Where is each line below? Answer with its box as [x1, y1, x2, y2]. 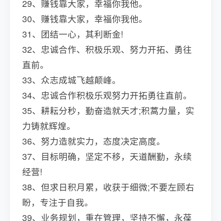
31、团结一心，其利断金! [22, 28, 123, 40]
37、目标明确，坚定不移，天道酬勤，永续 [22, 150, 192, 163]
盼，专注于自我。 [22, 196, 96, 209]
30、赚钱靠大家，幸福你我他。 [22, 12, 147, 25]
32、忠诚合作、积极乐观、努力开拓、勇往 [22, 43, 192, 56]
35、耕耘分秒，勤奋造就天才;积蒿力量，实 [22, 104, 194, 117]
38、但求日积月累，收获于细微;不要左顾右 [22, 181, 194, 193]
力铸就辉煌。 [22, 119, 78, 132]
